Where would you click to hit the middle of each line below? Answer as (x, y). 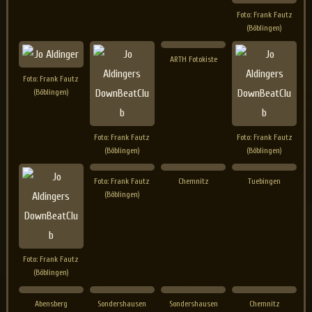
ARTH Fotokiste (193, 59)
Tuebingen (265, 181)
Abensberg (51, 304)
